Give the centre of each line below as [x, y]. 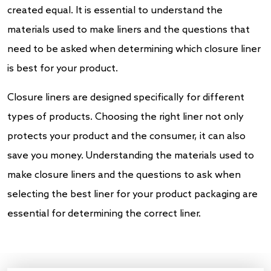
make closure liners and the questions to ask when [124, 175]
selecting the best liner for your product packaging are [132, 194]
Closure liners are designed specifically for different [126, 97]
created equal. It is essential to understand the [115, 10]
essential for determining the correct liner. [104, 214]
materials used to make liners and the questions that [129, 30]
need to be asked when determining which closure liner [134, 49]
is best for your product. [63, 68]
